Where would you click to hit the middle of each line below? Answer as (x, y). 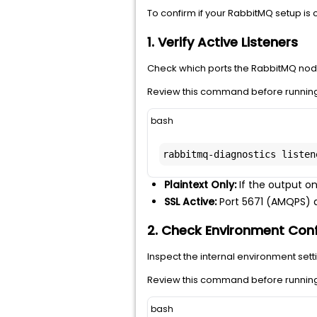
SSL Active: (190, 202)
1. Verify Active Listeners (223, 42)
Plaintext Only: (200, 185)
